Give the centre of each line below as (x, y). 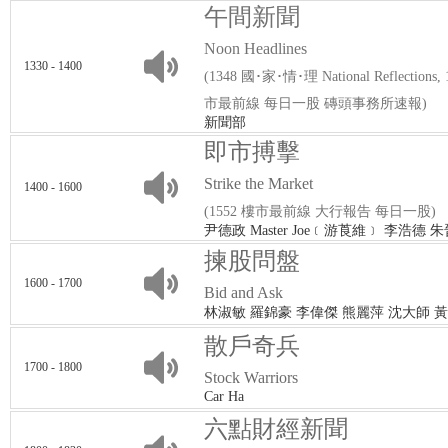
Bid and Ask (243, 292)
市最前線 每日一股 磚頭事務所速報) (315, 103)
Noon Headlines (255, 48)
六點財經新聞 (276, 429)
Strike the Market (258, 183)
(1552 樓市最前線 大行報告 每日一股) (320, 211)
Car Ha (224, 396)
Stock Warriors (251, 377)
